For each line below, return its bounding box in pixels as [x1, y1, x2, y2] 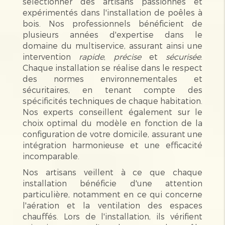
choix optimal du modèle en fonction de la [22, 118, 203, 128]
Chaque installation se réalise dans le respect [22, 62, 203, 72]
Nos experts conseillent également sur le [22, 106, 203, 117]
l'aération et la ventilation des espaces [22, 200, 203, 210]
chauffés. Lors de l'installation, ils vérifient [22, 211, 203, 221]
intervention [22, 51, 79, 61]
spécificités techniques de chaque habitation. [22, 95, 203, 105]
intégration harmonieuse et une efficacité [22, 140, 203, 150]
